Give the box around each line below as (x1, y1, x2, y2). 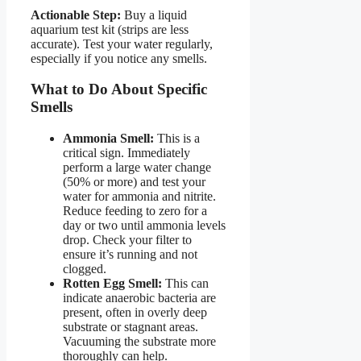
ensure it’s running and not (63, 247, 197, 262)
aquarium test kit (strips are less (31, 22, 189, 36)
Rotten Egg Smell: (63, 276, 162, 291)
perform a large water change (63, 160, 211, 175)
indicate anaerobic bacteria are (63, 291, 216, 305)
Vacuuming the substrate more (63, 334, 216, 349)
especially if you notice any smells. (31, 51, 207, 65)
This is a (154, 131, 200, 146)
